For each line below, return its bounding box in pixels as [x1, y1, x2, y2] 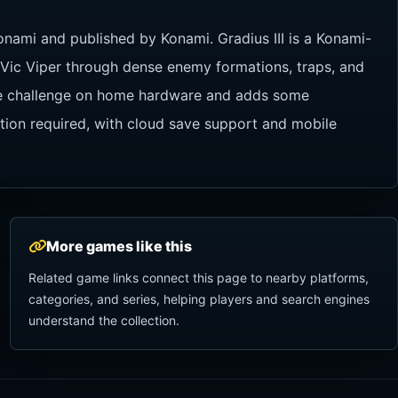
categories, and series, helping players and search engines [28, 291, 370, 306]
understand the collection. [28, 313, 179, 328]
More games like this [45, 237, 192, 255]
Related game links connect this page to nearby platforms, [28, 270, 369, 285]
